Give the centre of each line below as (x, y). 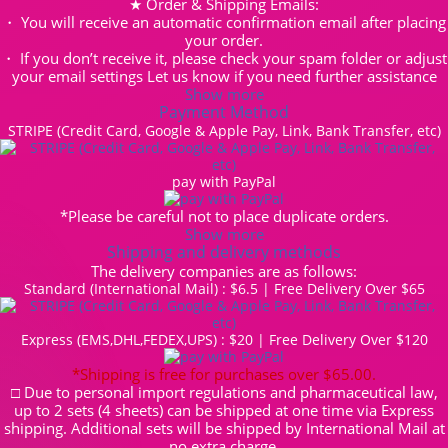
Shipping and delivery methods (224, 251)
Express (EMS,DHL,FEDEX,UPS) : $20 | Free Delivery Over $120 (224, 339)
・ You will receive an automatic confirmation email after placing (224, 21)
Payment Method (224, 111)
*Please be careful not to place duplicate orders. (224, 215)
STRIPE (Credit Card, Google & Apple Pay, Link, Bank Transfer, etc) (224, 130)
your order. (224, 39)
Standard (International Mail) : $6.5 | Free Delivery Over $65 (224, 288)
